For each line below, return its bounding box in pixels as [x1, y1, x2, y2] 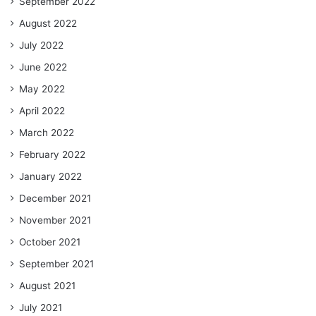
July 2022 [19, 39, 63, 51]
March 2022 [19, 126, 74, 138]
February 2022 [19, 148, 85, 160]
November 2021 [19, 214, 91, 226]
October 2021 [19, 236, 80, 248]
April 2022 [19, 104, 65, 116]
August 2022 [19, 17, 77, 29]
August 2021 [19, 279, 75, 291]
